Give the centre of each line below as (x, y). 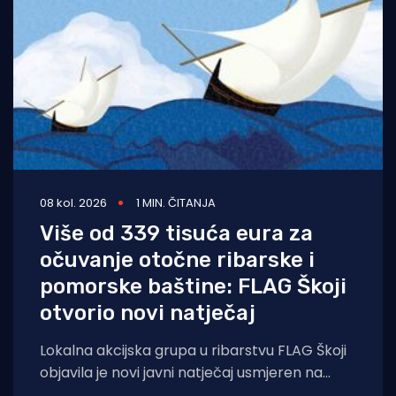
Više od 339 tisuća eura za (176, 233)
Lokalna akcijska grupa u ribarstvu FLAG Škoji (193, 350)
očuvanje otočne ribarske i (177, 259)
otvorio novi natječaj (148, 312)
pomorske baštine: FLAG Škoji (193, 286)
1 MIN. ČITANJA (176, 202)
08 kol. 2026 (73, 202)
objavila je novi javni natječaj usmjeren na (181, 372)
